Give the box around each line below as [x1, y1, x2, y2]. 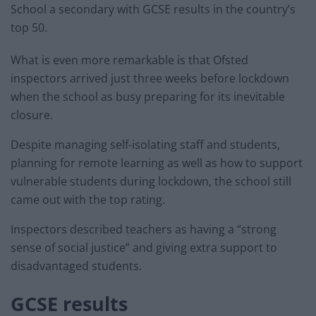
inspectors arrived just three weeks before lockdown [11, 71, 289, 87]
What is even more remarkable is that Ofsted [11, 52, 248, 68]
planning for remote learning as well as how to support [11, 155, 303, 171]
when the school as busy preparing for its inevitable [11, 89, 285, 105]
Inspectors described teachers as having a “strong [11, 221, 276, 238]
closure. [11, 107, 53, 123]
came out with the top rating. [11, 192, 165, 208]
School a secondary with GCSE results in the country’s [11, 1, 296, 18]
